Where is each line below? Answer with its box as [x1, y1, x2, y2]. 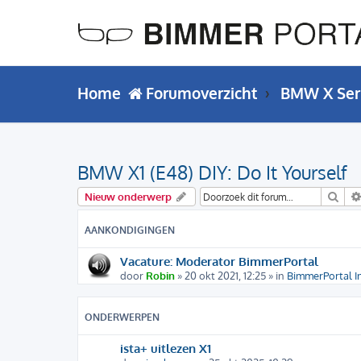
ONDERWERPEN [85, 311, 160, 324]
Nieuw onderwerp [85, 190, 172, 204]
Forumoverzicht [146, 84, 258, 102]
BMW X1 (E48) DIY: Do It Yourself [77, 160, 347, 184]
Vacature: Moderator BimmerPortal [120, 253, 318, 270]
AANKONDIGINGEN [85, 224, 175, 237]
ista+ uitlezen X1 [120, 340, 211, 357]
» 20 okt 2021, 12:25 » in [175, 269, 287, 283]
